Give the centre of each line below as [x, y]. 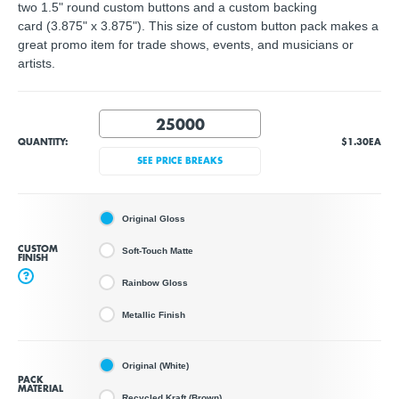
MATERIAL [41, 389]
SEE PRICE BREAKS [180, 161]
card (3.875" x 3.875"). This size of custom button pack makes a [198, 26]
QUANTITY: [43, 142]
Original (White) [155, 365]
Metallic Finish [154, 314]
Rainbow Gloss [155, 282]
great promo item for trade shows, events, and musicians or [186, 45]
